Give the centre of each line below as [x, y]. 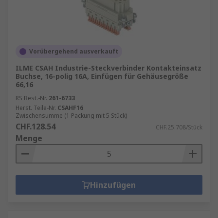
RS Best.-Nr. [31, 98]
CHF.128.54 [36, 127]
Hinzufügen [113, 185]
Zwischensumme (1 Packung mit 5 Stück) [71, 116]
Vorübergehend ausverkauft [74, 51]
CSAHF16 [70, 108]
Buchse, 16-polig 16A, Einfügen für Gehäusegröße [102, 76]
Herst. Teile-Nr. [36, 108]
